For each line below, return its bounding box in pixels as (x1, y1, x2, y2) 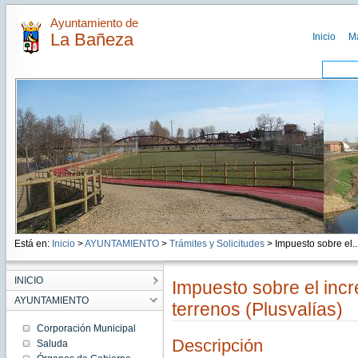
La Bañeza (50, 30, 133, 50)
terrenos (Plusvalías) (171, 299, 343, 320)
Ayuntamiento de (50, 16, 138, 30)
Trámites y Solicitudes (169, 238, 265, 249)
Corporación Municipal (36, 323, 136, 334)
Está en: (14, 238, 52, 249)
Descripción (171, 336, 263, 356)
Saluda (36, 338, 68, 349)
